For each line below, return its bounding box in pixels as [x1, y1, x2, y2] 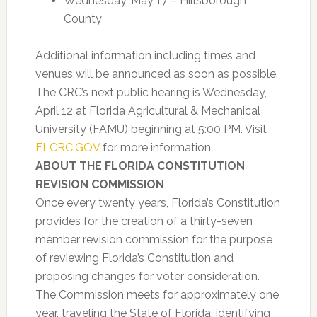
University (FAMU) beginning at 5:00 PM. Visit [35, 122, 267, 136]
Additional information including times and [35, 49, 255, 62]
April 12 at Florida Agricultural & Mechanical [35, 104, 260, 117]
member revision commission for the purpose [35, 233, 272, 246]
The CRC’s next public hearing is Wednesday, [35, 86, 267, 99]
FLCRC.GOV [35, 141, 100, 154]
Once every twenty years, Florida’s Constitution [35, 196, 280, 209]
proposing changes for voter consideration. [35, 270, 260, 283]
